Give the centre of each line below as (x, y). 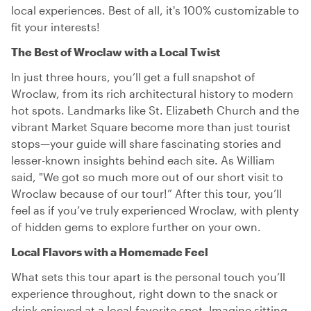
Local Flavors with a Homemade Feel (110, 252)
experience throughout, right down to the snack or (144, 293)
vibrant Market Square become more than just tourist (151, 127)
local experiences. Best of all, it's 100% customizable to (155, 10)
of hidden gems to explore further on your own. (136, 227)
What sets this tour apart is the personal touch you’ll (148, 277)
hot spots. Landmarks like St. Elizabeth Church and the (155, 110)
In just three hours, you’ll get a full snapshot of (133, 77)
